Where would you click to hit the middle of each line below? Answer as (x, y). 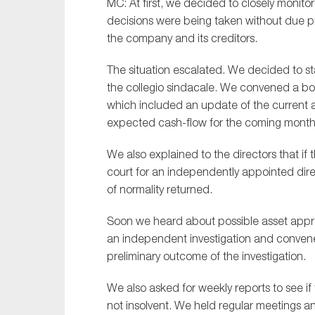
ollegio (148, 88)
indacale (193, 88)
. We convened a (258, 88)
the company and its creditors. (182, 38)
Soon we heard (146, 221)
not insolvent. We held (163, 306)
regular (237, 306)
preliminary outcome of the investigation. (206, 256)
